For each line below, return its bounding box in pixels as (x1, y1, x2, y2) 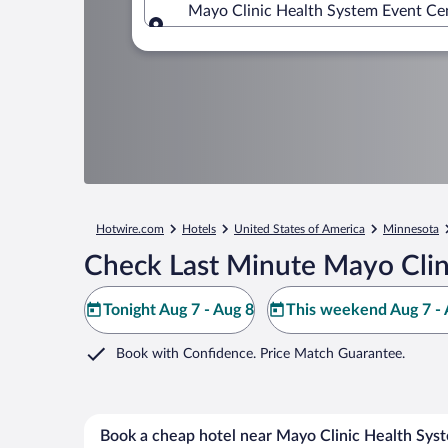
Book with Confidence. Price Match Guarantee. (116, 347, 405, 361)
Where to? (188, 27, 262, 44)
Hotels (182, 223, 216, 235)
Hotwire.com (96, 223, 164, 235)
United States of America (234, 223, 365, 235)
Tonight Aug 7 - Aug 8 (103, 302, 254, 318)
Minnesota (383, 223, 439, 235)
